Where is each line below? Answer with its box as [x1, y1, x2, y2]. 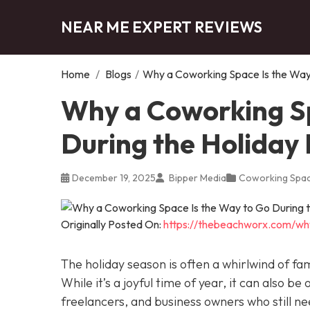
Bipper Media [167, 171, 226, 184]
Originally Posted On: [61, 217, 163, 231]
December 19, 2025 [72, 171, 156, 184]
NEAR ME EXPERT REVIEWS [61, 17, 262, 37]
